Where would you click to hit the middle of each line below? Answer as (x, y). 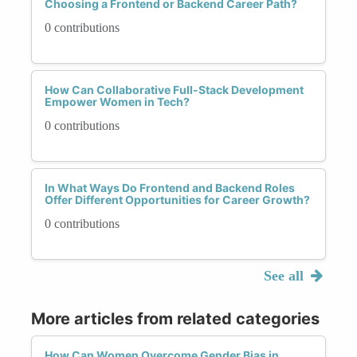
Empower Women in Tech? (117, 101)
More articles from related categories (175, 318)
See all (285, 275)
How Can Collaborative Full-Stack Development (174, 89)
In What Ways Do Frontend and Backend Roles (170, 187)
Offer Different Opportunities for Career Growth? (177, 199)
